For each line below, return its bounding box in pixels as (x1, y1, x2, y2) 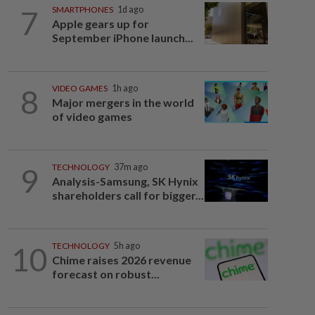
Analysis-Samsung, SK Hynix (51, 174, 198, 188)
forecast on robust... (51, 267, 160, 281)
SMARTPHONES (51, 4, 113, 15)
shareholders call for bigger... (51, 188, 204, 202)
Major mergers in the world (51, 96, 194, 109)
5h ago (113, 240, 140, 251)
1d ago (117, 4, 143, 15)
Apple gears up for (51, 17, 149, 30)
